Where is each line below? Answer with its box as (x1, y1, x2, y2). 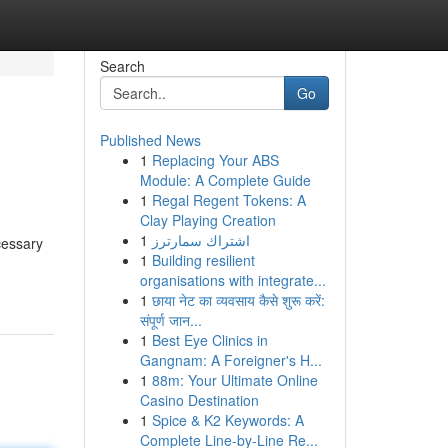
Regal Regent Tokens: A (151, 190, 306, 210)
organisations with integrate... (139, 270, 326, 290)
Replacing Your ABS (151, 150, 279, 170)
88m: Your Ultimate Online (151, 370, 318, 390)
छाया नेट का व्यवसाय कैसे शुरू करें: (151, 290, 325, 310)
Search (99, 56, 145, 76)
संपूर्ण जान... (139, 310, 202, 330)
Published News (99, 130, 201, 150)
